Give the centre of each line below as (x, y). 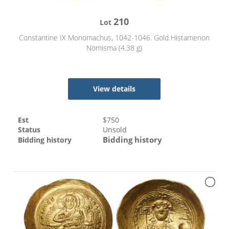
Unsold (115, 129)
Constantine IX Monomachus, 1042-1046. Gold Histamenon (114, 37)
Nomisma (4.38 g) (114, 48)
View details (114, 88)
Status (29, 129)
